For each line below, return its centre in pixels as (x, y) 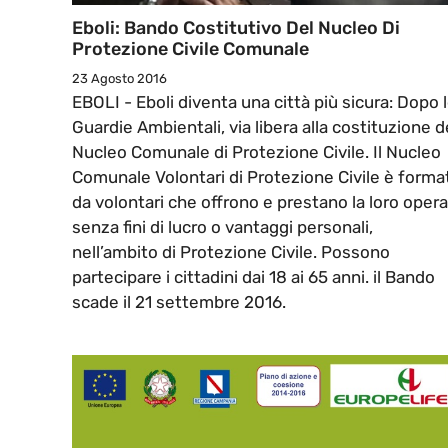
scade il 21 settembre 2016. (179, 302)
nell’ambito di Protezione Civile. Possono (231, 252)
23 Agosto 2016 (119, 79)
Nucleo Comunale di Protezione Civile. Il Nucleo (256, 152)
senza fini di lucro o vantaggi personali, (222, 227)
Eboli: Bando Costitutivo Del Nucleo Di (236, 28)
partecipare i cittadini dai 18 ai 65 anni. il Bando (253, 277)
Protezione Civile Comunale (190, 49)
